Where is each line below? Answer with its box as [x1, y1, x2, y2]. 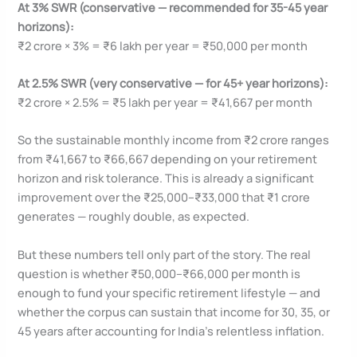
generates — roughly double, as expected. [18, 208, 250, 225]
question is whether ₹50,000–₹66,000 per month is [18, 265, 301, 281]
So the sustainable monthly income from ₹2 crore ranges [18, 131, 330, 148]
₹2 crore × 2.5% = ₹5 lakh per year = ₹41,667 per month [18, 94, 313, 111]
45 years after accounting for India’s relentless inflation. [18, 322, 325, 339]
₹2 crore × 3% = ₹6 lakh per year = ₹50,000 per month [18, 37, 308, 53]
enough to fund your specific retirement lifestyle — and [18, 284, 321, 300]
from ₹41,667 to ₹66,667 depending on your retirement [18, 151, 318, 167]
